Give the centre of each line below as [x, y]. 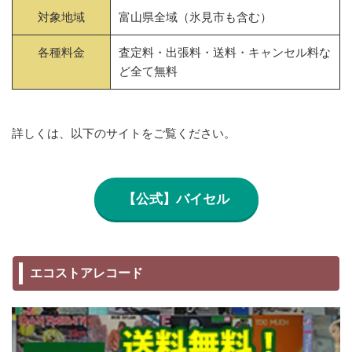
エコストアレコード [87, 273]
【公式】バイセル [176, 198]
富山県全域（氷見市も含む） [195, 17]
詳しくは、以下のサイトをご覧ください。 [124, 133]
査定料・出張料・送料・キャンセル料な [225, 52]
